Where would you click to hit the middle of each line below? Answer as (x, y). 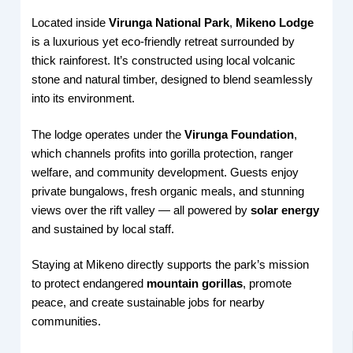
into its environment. (84, 98)
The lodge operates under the (108, 134)
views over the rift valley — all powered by (141, 210)
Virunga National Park (169, 22)
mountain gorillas (195, 284)
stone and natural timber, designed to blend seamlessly (173, 79)
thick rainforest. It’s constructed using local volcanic (164, 60)
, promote (268, 284)
